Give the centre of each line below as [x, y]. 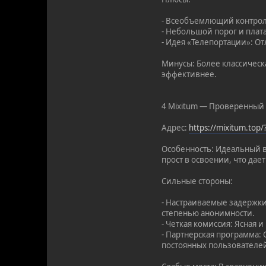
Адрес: [175, 128]
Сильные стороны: [197, 181]
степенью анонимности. [208, 213]
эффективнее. [189, 74]
